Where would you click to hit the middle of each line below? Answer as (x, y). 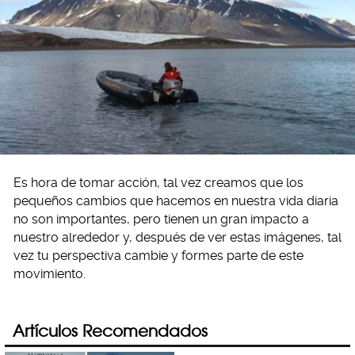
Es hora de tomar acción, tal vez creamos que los (158, 183)
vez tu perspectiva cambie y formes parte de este (158, 256)
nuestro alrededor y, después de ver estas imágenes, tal (177, 238)
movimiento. (50, 274)
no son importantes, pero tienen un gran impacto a (161, 219)
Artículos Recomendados (110, 331)
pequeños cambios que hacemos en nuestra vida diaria (176, 201)
